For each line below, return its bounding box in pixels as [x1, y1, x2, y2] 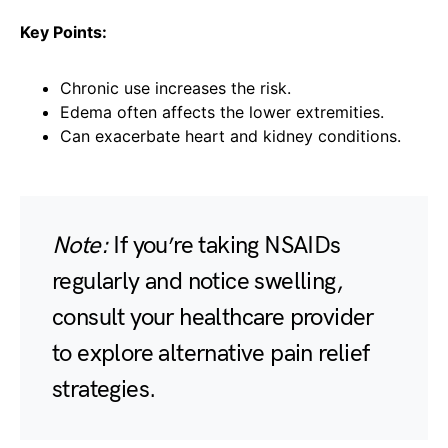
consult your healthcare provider [52, 303, 374, 333]
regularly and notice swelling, [52, 267, 343, 297]
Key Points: [20, 22, 107, 43]
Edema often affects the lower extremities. [60, 102, 384, 123]
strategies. [52, 375, 156, 405]
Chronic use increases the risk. [60, 78, 291, 99]
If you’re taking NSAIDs [108, 231, 341, 261]
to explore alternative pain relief [52, 339, 370, 369]
